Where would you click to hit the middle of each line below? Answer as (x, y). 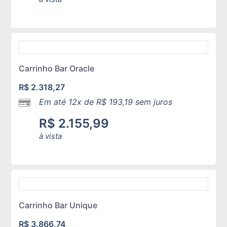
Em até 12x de (68, 102)
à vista (51, 136)
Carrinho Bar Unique (58, 205)
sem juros (153, 102)
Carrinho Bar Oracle (57, 69)
